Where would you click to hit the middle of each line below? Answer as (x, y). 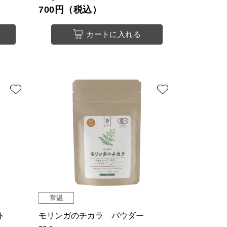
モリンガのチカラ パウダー (91, 216)
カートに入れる (114, 34)
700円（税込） (70, 10)
